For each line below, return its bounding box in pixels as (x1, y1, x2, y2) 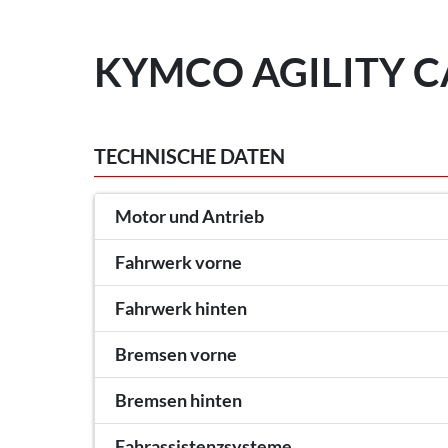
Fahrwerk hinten (115, 298, 247, 320)
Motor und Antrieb (115, 206, 264, 228)
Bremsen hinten (115, 390, 242, 412)
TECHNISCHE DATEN (94, 144, 285, 169)
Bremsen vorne (115, 344, 237, 366)
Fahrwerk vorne (115, 252, 242, 274)
